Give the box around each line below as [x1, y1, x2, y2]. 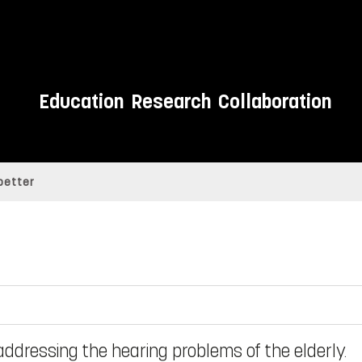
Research [130, 89, 211, 115]
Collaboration [217, 89, 331, 115]
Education [38, 89, 124, 115]
